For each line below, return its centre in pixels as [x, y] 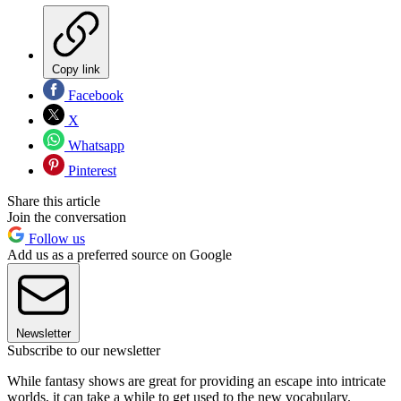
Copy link [76, 70]
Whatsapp [94, 146]
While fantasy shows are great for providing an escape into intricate [196, 381]
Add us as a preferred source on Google [119, 255]
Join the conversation [67, 218]
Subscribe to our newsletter [84, 351]
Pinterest [90, 171]
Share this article [54, 201]
